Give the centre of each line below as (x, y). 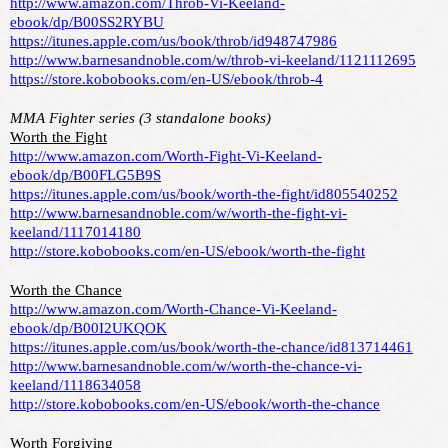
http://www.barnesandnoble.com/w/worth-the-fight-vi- (178, 213)
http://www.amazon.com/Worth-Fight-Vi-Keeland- (166, 156)
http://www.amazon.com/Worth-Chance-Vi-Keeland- (173, 309)
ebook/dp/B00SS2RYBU (87, 22)
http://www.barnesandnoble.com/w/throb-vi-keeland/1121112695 (213, 60)
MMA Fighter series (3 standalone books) (140, 118)
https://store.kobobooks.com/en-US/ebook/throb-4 (166, 79)
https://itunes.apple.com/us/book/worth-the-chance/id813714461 (211, 347)
